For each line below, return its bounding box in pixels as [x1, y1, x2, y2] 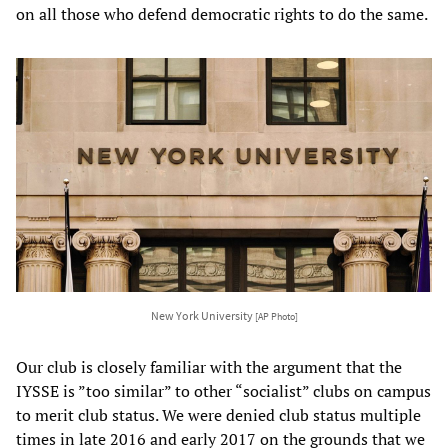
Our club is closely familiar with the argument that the [16, 355, 402, 378]
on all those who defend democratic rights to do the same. [16, 2, 428, 25]
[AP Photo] [254, 310, 298, 323]
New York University [150, 307, 255, 323]
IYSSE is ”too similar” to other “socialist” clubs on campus [16, 379, 431, 402]
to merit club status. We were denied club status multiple [16, 403, 421, 426]
